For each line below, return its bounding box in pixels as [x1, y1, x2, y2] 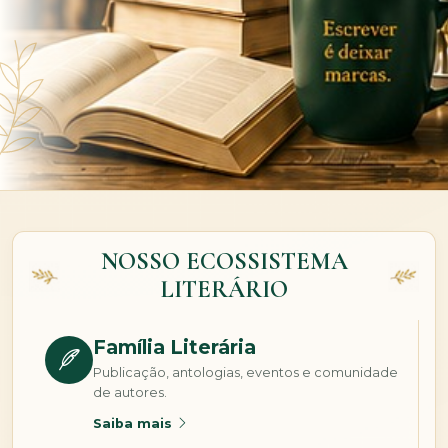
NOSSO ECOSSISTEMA [100, 246, 348, 276]
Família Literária [93, 334, 256, 359]
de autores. [93, 384, 167, 400]
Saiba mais [93, 415, 176, 431]
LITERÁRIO [160, 274, 288, 304]
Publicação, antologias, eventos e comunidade [93, 364, 398, 380]
